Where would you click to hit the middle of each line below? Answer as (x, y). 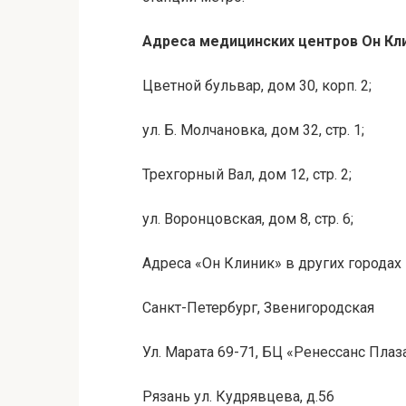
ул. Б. (161, 130)
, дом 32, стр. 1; (314, 130)
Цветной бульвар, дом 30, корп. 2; (257, 86)
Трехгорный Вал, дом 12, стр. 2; (247, 175)
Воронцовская (213, 219)
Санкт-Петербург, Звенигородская (258, 308)
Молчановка (222, 130)
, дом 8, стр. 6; (308, 219)
